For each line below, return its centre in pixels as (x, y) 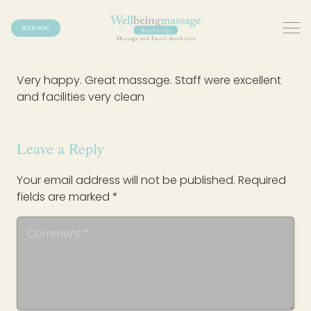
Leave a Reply (60, 148)
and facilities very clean (81, 97)
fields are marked (65, 197)
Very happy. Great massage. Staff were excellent (149, 80)
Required (262, 180)
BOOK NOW (36, 28)
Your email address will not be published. (126, 180)
